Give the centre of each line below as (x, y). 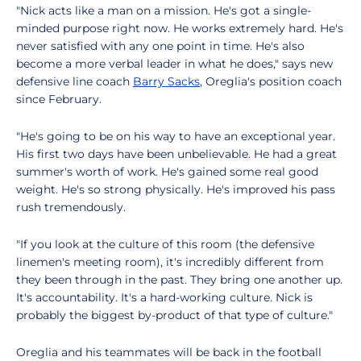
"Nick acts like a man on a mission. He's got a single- (164, 10)
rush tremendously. (71, 207)
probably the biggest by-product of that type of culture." (174, 315)
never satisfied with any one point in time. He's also (160, 46)
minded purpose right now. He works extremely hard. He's (180, 28)
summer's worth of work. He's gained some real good (167, 172)
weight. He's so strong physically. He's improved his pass (176, 189)
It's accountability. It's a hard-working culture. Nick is (164, 297)
